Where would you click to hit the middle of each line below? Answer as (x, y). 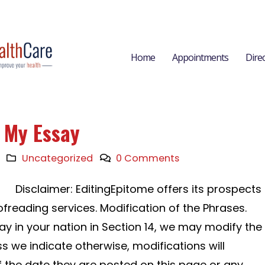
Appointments (200, 57)
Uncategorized (58, 158)
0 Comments (147, 158)
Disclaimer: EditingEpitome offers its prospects (138, 189)
